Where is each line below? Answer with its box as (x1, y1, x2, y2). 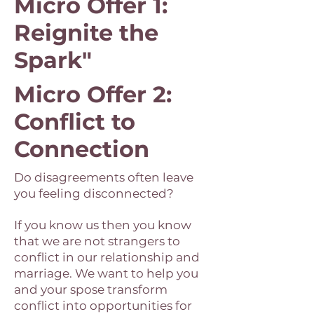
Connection (14, 135, 149, 163)
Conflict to (14, 108, 135, 135)
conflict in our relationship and (14, 250, 200, 264)
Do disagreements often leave (14, 170, 193, 184)
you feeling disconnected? (14, 186, 174, 200)
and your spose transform (14, 282, 168, 296)
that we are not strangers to (14, 234, 180, 248)
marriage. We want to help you (14, 266, 198, 280)
